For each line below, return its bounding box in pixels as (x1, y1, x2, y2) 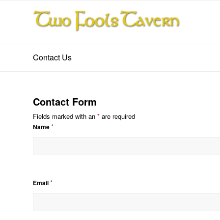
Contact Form (33, 94, 97, 109)
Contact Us (33, 52, 72, 63)
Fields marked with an (33, 111, 97, 121)
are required (100, 111, 135, 121)
